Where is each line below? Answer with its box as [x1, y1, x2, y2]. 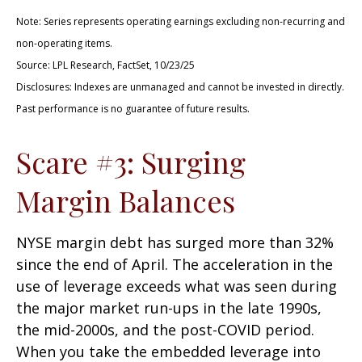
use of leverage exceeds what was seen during [16, 276, 337, 296]
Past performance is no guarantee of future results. [16, 101, 250, 116]
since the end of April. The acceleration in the [16, 254, 333, 274]
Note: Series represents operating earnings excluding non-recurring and [16, 14, 345, 28]
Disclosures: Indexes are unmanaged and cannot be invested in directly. [16, 79, 344, 94]
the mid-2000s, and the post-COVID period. [16, 319, 314, 339]
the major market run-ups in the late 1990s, [16, 297, 322, 318]
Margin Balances [16, 180, 235, 220]
